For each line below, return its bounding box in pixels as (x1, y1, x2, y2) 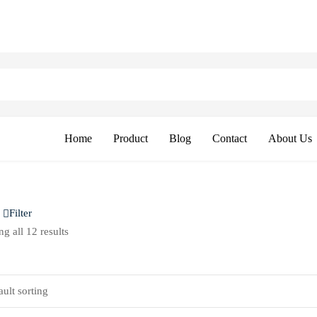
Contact (212, 132, 248, 145)
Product (113, 132, 149, 145)
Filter (9, 207, 32, 219)
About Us (268, 132, 313, 145)
